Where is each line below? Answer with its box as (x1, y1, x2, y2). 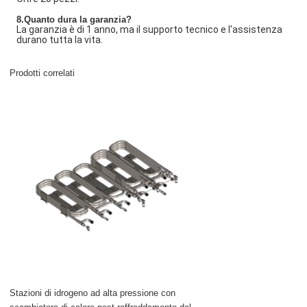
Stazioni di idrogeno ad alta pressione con (10, 288, 176, 299)
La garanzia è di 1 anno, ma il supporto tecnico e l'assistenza (16, 24, 283, 36)
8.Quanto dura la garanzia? (16, 14, 132, 25)
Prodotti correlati (10, 68, 75, 79)
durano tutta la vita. (16, 34, 103, 46)
